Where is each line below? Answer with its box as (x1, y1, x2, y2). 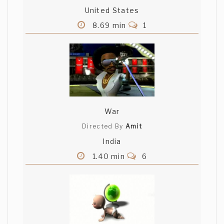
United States (84, 6, 139, 15)
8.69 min (90, 21, 128, 30)
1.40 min (90, 152, 127, 161)
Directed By (82, 122, 125, 130)
